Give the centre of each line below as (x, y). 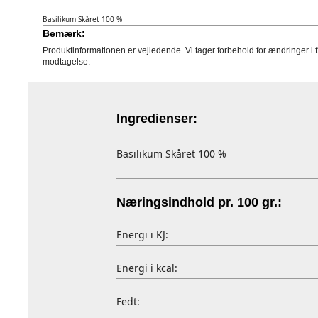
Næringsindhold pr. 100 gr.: (199, 202)
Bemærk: (64, 33)
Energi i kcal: (147, 268)
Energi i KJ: (142, 235)
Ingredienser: (157, 119)
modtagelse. (66, 62)
